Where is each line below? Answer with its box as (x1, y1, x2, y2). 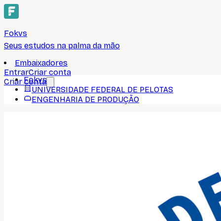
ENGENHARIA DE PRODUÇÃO (32, 95, 139, 104)
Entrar (4, 68, 29, 77)
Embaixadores (15, 58, 68, 68)
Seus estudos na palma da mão (4, 41, 120, 50)
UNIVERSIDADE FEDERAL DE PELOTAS (32, 85, 173, 94)
